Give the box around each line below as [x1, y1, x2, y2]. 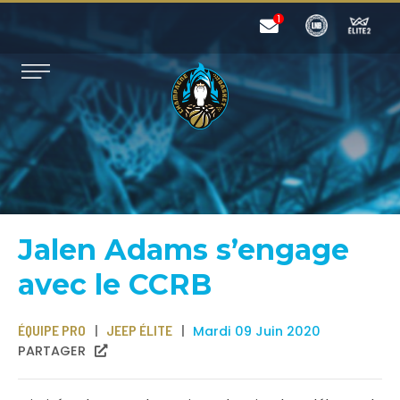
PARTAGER [18, 342, 86, 360]
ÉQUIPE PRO [18, 321, 86, 338]
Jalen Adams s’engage [18, 232, 349, 267]
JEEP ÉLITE [106, 321, 172, 338]
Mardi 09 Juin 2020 [193, 322, 321, 340]
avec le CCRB [18, 267, 212, 302]
